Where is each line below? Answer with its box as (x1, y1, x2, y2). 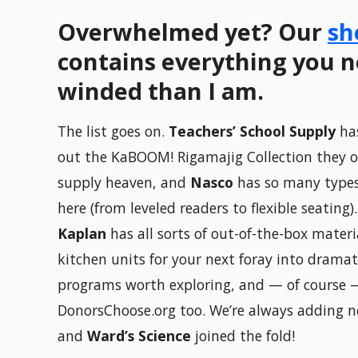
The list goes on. (58, 121, 169, 141)
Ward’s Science (87, 326, 191, 346)
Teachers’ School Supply (169, 121, 336, 141)
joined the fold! (191, 326, 295, 346)
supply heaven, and (58, 173, 190, 193)
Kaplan (58, 224, 110, 244)
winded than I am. (58, 75, 264, 107)
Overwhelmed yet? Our (58, 16, 328, 48)
